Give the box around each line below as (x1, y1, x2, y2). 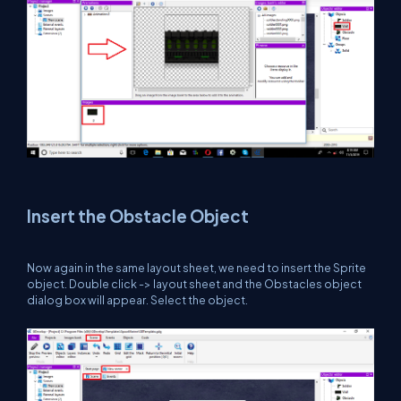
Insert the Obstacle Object (27, 205, 249, 226)
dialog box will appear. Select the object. (27, 292, 248, 307)
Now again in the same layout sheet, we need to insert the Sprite (27, 260, 366, 275)
